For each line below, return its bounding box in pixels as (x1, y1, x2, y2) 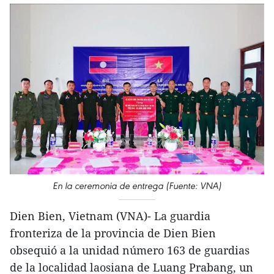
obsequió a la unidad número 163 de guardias (10, 243, 250, 257)
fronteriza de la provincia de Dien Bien (10, 226, 216, 240)
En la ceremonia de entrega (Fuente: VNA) (53, 180, 221, 191)
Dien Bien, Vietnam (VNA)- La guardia (10, 209, 210, 223)
